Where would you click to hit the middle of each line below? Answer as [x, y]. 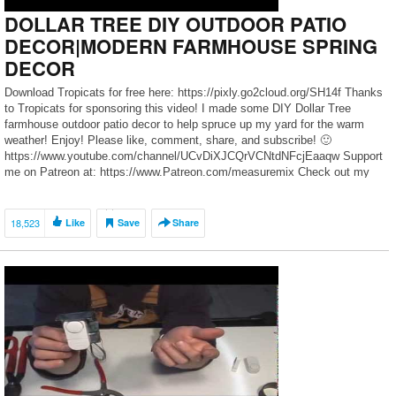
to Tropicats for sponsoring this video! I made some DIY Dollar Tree [178, 108]
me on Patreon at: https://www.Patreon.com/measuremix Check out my [187, 172]
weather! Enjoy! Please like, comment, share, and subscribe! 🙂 [168, 140]
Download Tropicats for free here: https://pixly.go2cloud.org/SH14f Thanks [194, 92]
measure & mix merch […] [72, 188]
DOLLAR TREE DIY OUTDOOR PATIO [175, 24]
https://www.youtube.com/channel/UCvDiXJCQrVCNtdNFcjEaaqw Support [194, 156]
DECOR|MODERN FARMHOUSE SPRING [191, 46]
